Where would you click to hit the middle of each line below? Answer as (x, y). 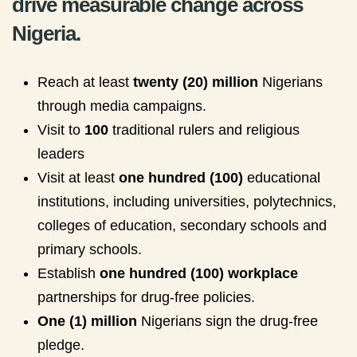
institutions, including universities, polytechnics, (187, 202)
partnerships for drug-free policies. (146, 297)
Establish (69, 273)
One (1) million (87, 321)
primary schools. (90, 249)
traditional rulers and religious (204, 130)
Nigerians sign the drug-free (228, 321)
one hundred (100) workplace (199, 273)
